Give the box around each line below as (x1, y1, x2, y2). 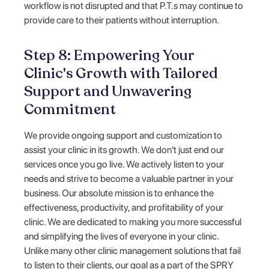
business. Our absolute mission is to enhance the (24, 187, 214, 199)
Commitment (24, 99, 116, 119)
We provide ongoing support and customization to (24, 129, 223, 141)
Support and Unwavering (24, 81, 192, 101)
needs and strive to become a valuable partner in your (24, 172, 234, 184)
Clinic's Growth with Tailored (24, 63, 218, 83)
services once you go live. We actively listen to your (24, 158, 225, 170)
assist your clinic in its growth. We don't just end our (24, 144, 225, 156)
